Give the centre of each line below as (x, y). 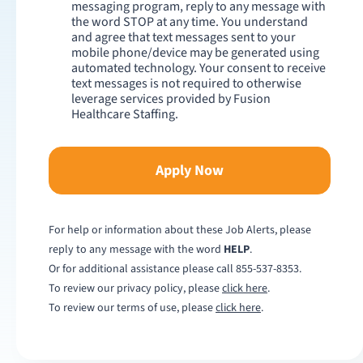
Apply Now (190, 171)
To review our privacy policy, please (134, 288)
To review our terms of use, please (131, 308)
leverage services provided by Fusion (171, 99)
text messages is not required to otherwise (186, 83)
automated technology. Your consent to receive (199, 68)
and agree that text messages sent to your (184, 37)
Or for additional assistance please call (141, 269)
